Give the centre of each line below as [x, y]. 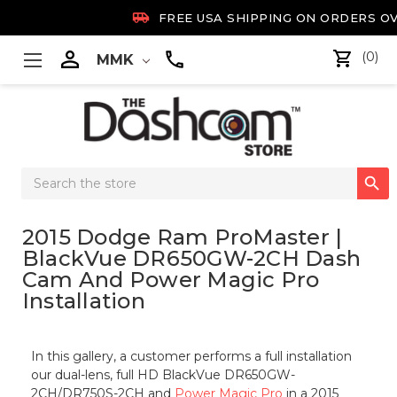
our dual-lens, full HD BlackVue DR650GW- [163, 375]
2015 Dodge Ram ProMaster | [182, 237]
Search [42, 177]
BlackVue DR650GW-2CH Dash [191, 259]
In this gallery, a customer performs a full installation [192, 357]
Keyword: [50, 195]
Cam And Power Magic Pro [171, 280]
